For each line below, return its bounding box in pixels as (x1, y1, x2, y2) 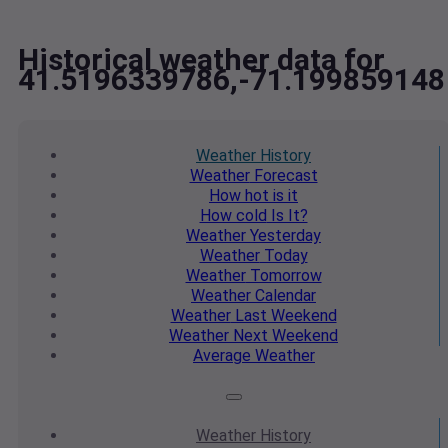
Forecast (249, 166, 318, 186)
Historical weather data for (18, 42, 385, 78)
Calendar (251, 286, 316, 306)
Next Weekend (229, 326, 338, 346)
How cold (199, 206, 267, 226)
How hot (209, 186, 269, 206)
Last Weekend (230, 306, 337, 326)
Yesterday (246, 226, 321, 246)
